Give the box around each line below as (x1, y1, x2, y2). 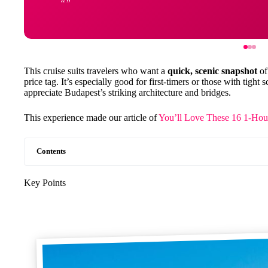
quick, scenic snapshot (167, 66, 257, 76)
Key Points (24, 178, 66, 188)
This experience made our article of (24, 112, 159, 123)
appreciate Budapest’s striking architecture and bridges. (24, 87, 231, 98)
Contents (36, 147, 66, 156)
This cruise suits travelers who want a (24, 66, 167, 76)
